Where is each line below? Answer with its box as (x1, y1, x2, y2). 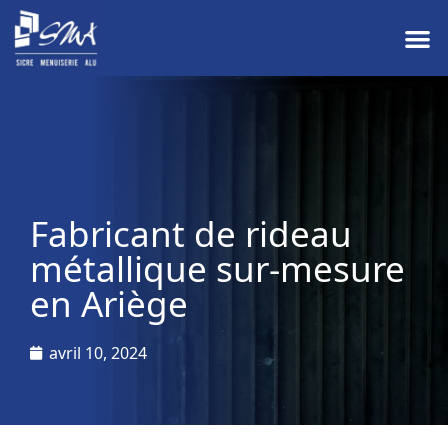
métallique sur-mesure (30, 245, 405, 293)
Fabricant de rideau (30, 210, 352, 258)
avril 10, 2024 (49, 342, 147, 365)
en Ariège (30, 280, 188, 328)
